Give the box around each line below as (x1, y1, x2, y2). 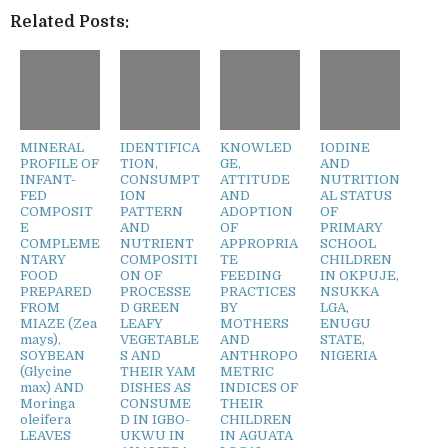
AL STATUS (320, 187, 392, 203)
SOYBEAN (20, 347, 85, 363)
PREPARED (20, 283, 92, 299)
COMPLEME (20, 235, 100, 251)
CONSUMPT (120, 171, 200, 187)
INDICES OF (220, 379, 298, 395)
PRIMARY (320, 219, 383, 235)
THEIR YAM (120, 363, 196, 379)
